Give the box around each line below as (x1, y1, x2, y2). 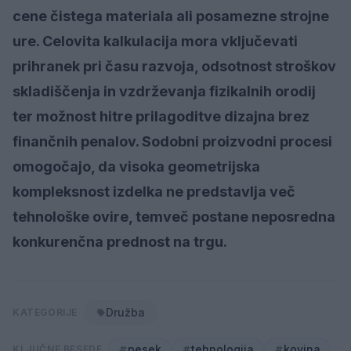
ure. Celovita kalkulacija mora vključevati (13, 32, 298, 49)
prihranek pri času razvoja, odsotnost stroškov (13, 57, 336, 74)
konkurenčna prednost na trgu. (13, 233, 227, 250)
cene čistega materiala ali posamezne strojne (13, 7, 329, 24)
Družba (106, 305, 145, 319)
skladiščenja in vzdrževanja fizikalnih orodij (13, 82, 316, 100)
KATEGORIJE (13, 306, 78, 318)
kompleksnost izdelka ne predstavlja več (13, 183, 295, 200)
